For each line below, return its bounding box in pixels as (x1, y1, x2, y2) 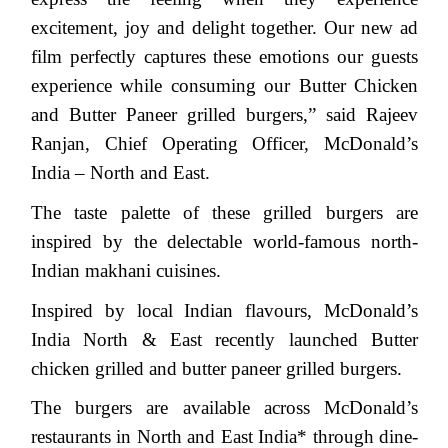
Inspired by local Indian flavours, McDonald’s (31, 299, 418, 321)
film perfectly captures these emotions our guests (31, 46, 418, 68)
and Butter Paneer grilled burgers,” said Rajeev (31, 104, 418, 126)
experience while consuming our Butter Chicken (31, 75, 418, 97)
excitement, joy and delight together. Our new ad (31, 17, 418, 39)
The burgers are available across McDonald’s (31, 397, 418, 419)
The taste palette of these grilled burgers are (31, 201, 418, 223)
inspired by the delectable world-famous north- (31, 230, 418, 252)
